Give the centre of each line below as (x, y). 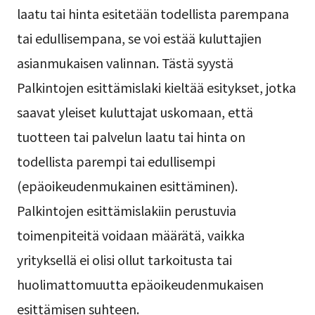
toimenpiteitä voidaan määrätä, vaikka (130, 235)
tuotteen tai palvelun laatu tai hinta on (131, 137)
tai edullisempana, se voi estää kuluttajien (139, 38)
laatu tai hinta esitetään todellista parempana (153, 14)
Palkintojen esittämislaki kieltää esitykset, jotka (156, 88)
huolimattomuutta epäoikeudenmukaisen (140, 284)
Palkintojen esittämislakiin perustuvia (126, 211)
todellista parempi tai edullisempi (116, 161)
